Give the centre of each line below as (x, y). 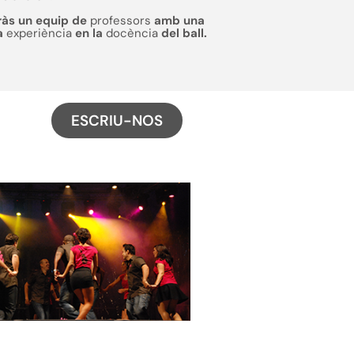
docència (130, 33)
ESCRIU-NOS (117, 121)
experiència (39, 33)
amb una (177, 21)
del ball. (182, 33)
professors (120, 21)
